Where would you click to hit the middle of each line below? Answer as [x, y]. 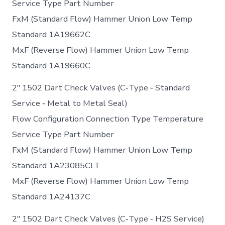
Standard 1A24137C [51, 196]
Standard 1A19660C [51, 65]
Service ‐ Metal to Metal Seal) [70, 103]
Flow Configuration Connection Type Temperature [108, 119]
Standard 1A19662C [51, 34]
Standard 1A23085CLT [56, 165]
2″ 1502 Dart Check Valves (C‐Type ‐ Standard [101, 87]
